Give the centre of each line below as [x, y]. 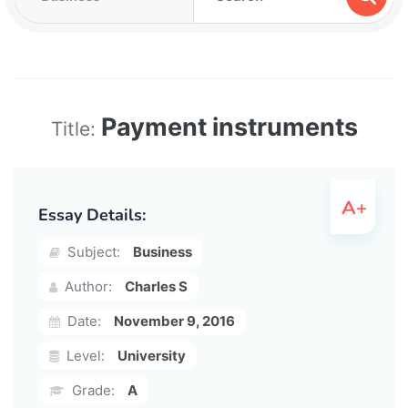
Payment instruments [229, 127]
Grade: [92, 390]
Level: [84, 355]
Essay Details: [92, 214]
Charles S [156, 286]
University [152, 355]
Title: [76, 128]
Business [163, 251]
